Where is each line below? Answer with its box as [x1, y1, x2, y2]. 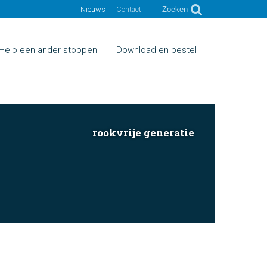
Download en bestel [116, 45, 197, 55]
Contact [116, 5, 141, 14]
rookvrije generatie [92, 126, 194, 139]
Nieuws [80, 5, 105, 14]
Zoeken [162, 5, 188, 14]
